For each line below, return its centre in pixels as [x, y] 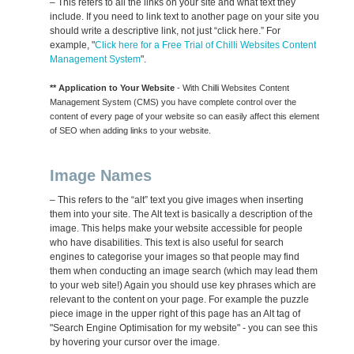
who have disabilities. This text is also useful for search [167, 243]
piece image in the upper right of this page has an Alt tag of [175, 314]
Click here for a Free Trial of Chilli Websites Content [206, 45]
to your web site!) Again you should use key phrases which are [183, 286]
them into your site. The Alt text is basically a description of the [182, 215]
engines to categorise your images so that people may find [175, 257]
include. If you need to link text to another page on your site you [185, 17]
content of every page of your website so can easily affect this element [185, 117]
